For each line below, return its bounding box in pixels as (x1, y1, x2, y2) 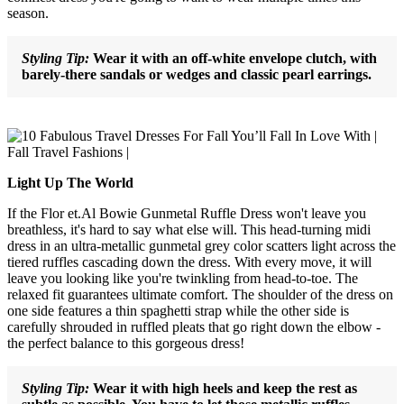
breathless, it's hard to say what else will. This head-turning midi (7, 221, 371, 237)
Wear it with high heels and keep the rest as (93, 380, 357, 396)
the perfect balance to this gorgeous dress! (7, 335, 244, 351)
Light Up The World (7, 174, 133, 190)
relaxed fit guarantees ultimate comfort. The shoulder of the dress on (7, 286, 393, 302)
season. (7, 5, 49, 21)
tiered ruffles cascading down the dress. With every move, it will (7, 253, 372, 270)
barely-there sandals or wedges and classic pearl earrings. (22, 66, 372, 82)
